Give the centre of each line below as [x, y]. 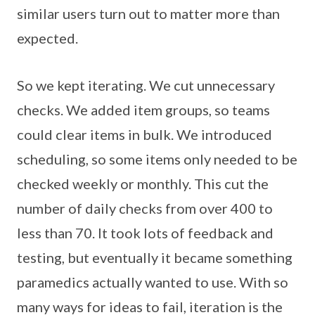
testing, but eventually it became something [155, 258]
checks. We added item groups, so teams [143, 110]
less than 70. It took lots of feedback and [145, 233]
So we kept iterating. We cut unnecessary [146, 85]
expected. [47, 38]
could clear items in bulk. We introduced [144, 135]
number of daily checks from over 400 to [145, 208]
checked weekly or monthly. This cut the [143, 184]
